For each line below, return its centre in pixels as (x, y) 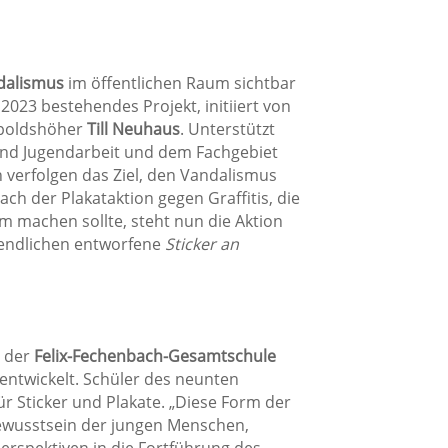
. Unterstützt (227, 128)
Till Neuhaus (133, 128)
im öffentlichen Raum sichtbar (179, 82)
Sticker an (201, 243)
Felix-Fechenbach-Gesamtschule (154, 355)
